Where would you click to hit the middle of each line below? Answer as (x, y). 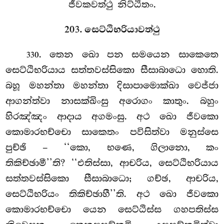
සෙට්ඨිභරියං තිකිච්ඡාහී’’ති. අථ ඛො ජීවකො (112, 194)
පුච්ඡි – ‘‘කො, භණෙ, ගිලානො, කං (112, 148)
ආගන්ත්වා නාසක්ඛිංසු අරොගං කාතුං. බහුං (112, 101)
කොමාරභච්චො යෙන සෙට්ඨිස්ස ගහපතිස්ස (112, 210)
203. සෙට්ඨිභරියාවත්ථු (112, 30)
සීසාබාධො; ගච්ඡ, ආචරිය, (151, 179)
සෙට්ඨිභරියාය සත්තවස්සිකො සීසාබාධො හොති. (112, 70)
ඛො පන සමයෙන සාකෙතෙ (150, 55)
